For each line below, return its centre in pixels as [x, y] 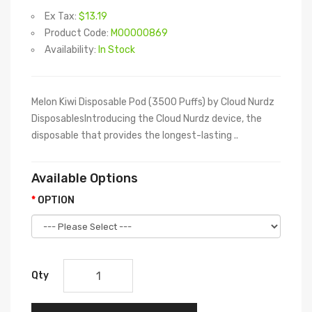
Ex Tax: [62, 16]
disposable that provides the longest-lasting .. [135, 135]
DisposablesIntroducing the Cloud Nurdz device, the [147, 119]
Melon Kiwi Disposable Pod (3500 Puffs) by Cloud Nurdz [153, 102]
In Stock [117, 50]
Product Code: [78, 33]
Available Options [85, 178]
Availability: [71, 50]
